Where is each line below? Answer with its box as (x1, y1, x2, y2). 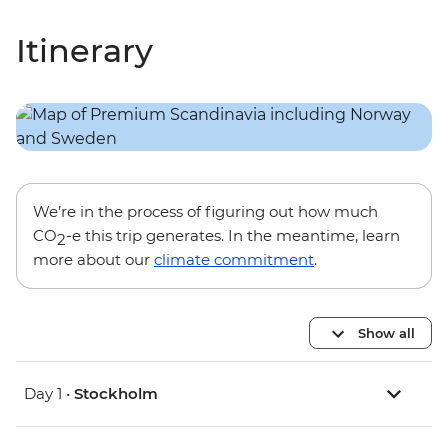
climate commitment (154, 250, 314, 270)
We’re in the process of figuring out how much (33, 202, 378, 222)
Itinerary (16, 31, 153, 71)
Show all (358, 324, 415, 341)
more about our (33, 250, 154, 270)
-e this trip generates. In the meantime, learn (66, 226, 400, 246)
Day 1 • (24, 384, 74, 404)
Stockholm (74, 384, 158, 404)
